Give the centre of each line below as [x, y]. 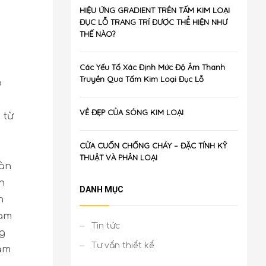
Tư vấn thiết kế [123, 246]
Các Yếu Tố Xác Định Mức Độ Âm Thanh [152, 67]
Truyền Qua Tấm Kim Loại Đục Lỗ [141, 79]
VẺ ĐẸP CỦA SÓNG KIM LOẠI [131, 112]
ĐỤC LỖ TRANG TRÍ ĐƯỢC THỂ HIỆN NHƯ [153, 22]
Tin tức [105, 226]
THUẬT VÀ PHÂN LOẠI [118, 157]
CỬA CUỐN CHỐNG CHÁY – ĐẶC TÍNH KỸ [153, 145]
